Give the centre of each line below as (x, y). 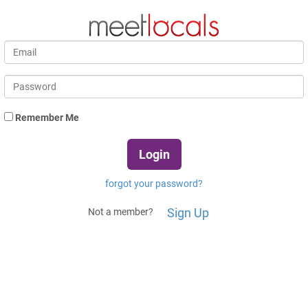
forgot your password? (154, 184)
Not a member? (121, 212)
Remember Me (46, 118)
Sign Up (188, 213)
